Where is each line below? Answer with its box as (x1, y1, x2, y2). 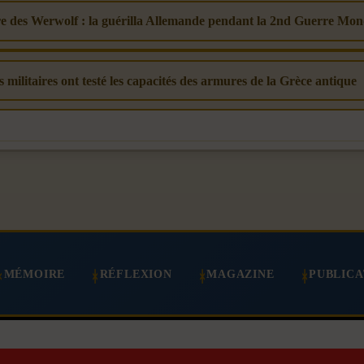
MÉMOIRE (3, 266, 66, 280)
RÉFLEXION (99, 266, 172, 280)
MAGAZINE (206, 266, 275, 280)
